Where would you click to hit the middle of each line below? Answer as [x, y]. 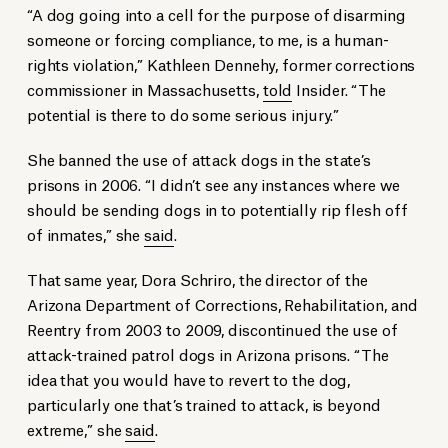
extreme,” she [76, 428]
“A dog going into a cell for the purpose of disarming [216, 13]
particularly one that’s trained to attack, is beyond [203, 403]
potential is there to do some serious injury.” [183, 113]
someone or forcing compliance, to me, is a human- [207, 38]
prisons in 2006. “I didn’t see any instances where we [213, 183]
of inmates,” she [85, 233]
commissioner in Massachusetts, [144, 88]
